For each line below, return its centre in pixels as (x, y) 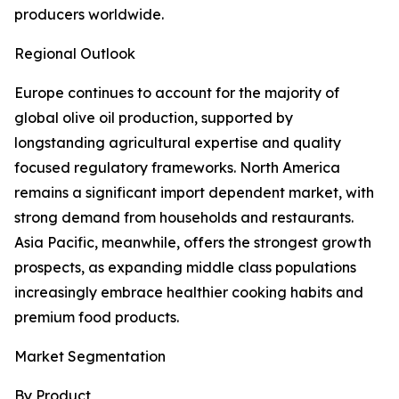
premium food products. (97, 318)
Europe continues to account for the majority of (177, 93)
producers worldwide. (89, 15)
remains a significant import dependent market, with (194, 193)
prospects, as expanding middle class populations (185, 268)
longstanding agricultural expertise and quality (178, 143)
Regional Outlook (75, 54)
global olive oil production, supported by (154, 118)
